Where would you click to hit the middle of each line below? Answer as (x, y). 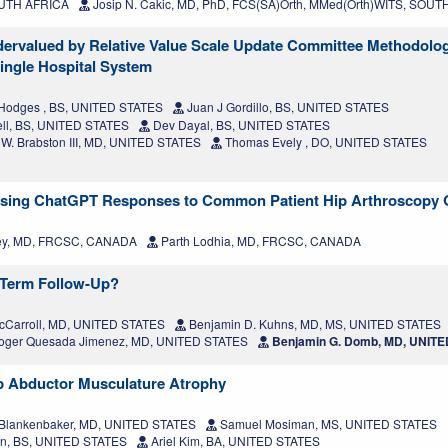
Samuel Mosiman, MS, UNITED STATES (327, 424)
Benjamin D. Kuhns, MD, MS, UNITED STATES (313, 324)
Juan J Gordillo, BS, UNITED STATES (286, 107)
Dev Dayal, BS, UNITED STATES (240, 125)
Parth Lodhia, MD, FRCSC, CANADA (259, 241)
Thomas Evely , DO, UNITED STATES (324, 142)
